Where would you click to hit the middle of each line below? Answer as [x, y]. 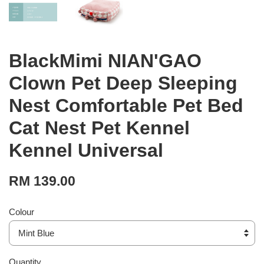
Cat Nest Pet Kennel [99, 128]
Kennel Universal [86, 150]
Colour [22, 212]
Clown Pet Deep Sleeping [123, 83]
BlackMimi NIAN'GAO [105, 60]
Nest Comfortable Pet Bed [126, 105]
